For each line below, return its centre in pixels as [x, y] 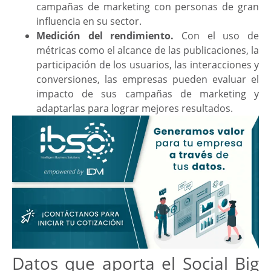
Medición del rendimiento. [105, 36]
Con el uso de [217, 36]
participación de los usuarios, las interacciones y [148, 65]
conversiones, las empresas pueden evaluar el [148, 80]
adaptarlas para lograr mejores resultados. [135, 109]
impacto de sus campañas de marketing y [148, 94]
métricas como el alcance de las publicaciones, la [148, 51]
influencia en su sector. [89, 21]
